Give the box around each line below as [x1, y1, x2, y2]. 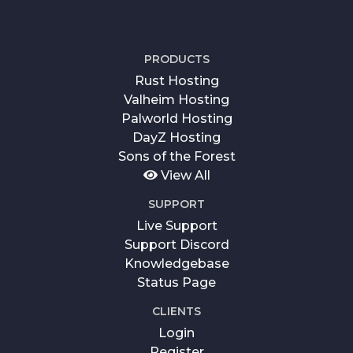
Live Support [136, 217, 217, 233]
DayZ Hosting [132, 129, 221, 145]
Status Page [137, 274, 216, 290]
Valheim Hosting [124, 91, 229, 107]
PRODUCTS [143, 51, 210, 66]
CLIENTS [152, 303, 201, 318]
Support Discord [124, 236, 229, 252]
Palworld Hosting [121, 110, 232, 126]
